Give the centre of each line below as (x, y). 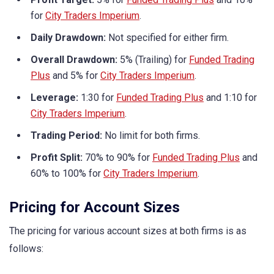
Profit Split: (57, 157)
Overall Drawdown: (74, 59)
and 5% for (75, 75)
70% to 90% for (117, 157)
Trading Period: (66, 135)
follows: (26, 248)
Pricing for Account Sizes (94, 207)
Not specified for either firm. (167, 37)
